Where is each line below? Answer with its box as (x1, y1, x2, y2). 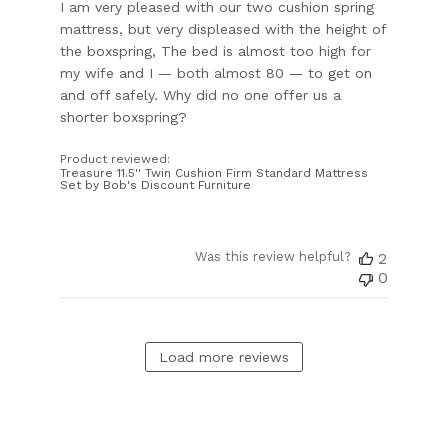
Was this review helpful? (194, 248, 351, 264)
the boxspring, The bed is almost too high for (60, 42, 372, 59)
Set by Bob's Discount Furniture (60, 177, 252, 192)
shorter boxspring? (60, 108, 188, 125)
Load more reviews (159, 348, 289, 365)
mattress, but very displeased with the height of (60, 20, 387, 37)
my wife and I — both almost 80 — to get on (60, 64, 373, 81)
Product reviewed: (60, 151, 175, 166)
